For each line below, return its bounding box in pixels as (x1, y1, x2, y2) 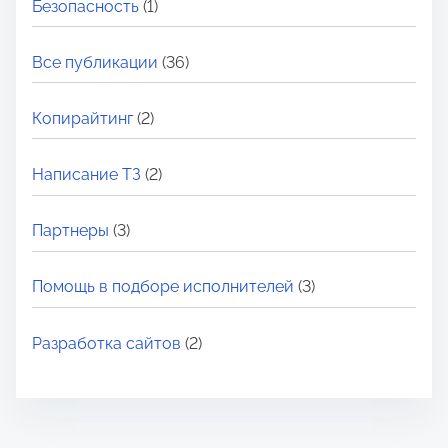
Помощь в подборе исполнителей (32, 277, 294, 297)
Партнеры (32, 221, 109, 241)
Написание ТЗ (32, 165, 141, 185)
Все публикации (32, 52, 158, 72)
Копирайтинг (32, 108, 133, 128)
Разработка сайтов (32, 333, 181, 353)
